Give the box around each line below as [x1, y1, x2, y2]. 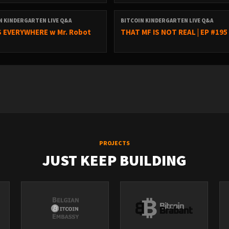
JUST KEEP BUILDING [42, 150, 187, 170]
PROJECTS [99, 139, 130, 147]
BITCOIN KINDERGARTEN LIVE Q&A [121, 17, 214, 24]
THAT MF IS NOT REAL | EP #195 [121, 27, 228, 37]
